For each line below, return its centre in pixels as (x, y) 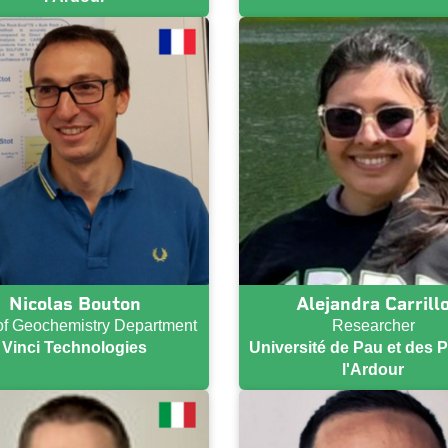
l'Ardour (373, 370)
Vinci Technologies (75, 348)
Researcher (373, 326)
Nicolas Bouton (74, 304)
